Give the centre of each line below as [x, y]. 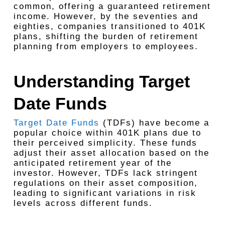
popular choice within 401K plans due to [107, 133]
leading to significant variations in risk [105, 193]
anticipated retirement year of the [92, 163]
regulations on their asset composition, [105, 183]
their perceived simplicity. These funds [105, 143]
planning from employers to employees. [106, 46]
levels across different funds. [83, 203]
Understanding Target [101, 81]
